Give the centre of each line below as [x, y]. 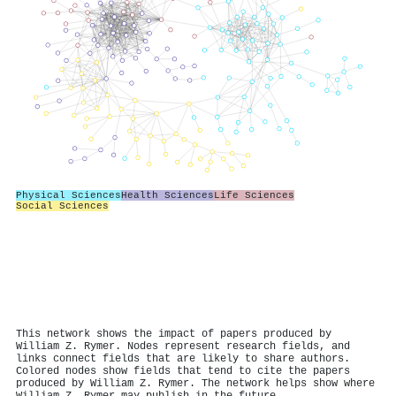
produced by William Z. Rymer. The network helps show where [195, 383]
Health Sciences [168, 195]
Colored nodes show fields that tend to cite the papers [183, 371]
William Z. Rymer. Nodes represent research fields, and [183, 346]
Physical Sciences [69, 195]
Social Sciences [62, 206]
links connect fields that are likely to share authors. [183, 358]
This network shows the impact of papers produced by [174, 334]
